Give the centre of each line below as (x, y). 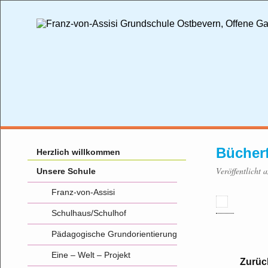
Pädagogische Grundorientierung (114, 234)
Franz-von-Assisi (83, 192)
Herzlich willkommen (78, 152)
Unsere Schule (66, 171)
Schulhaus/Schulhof (89, 213)
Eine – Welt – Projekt (91, 255)
